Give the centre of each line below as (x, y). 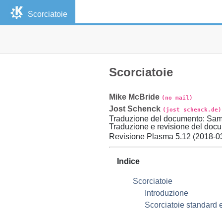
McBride (144, 97)
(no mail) (177, 97)
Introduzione (166, 193)
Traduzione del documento (156, 118)
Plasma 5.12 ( (171, 136)
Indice (128, 161)
